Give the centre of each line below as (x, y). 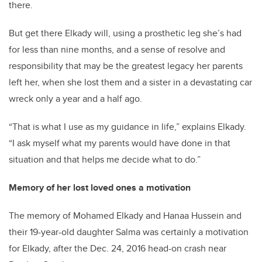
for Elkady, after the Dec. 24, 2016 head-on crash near (118, 249)
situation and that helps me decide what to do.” (105, 160)
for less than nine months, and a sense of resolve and (117, 50)
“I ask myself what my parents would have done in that (120, 143)
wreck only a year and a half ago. (75, 99)
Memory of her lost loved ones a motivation (100, 188)
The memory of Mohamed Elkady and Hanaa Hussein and (125, 216)
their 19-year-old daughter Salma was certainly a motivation (129, 232)
